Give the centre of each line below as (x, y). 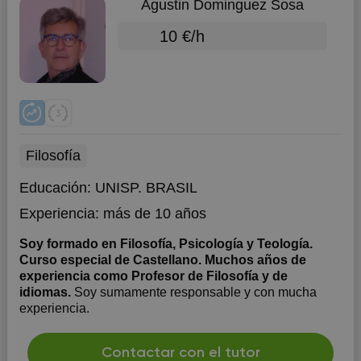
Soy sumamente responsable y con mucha (195, 292)
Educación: (57, 188)
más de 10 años (154, 214)
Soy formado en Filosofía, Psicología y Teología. (166, 244)
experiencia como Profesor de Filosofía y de (153, 276)
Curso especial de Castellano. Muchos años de (162, 260)
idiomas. (46, 292)
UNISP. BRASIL (146, 188)
